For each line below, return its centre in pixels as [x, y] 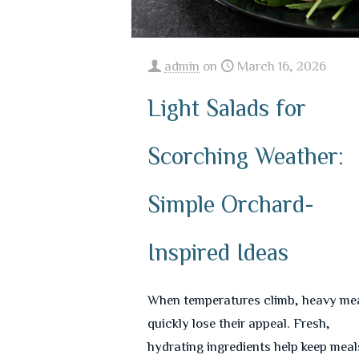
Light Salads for [227, 108]
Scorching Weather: [246, 156]
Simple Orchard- [231, 204]
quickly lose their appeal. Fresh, [239, 323]
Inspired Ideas [218, 252]
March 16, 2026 [282, 66]
